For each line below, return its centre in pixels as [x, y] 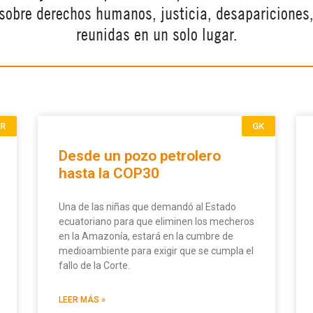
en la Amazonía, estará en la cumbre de [146, 236]
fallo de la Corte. [94, 266]
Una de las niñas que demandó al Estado [147, 207]
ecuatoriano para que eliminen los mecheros [156, 222]
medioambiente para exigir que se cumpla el [156, 251]
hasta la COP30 [109, 174]
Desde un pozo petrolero [140, 156]
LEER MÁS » [82, 300]
